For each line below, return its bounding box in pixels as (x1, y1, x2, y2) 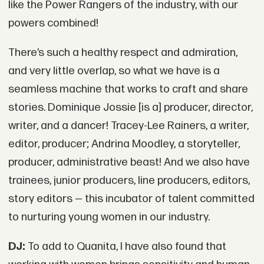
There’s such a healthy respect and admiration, (8, 45, 237, 60)
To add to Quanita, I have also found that (25, 239, 226, 253)
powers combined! (8, 16, 98, 30)
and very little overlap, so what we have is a (8, 64, 220, 78)
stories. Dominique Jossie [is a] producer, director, (8, 100, 253, 114)
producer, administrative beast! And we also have (8, 155, 250, 169)
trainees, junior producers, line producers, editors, (8, 173, 250, 187)
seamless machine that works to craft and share (8, 82, 248, 96)
